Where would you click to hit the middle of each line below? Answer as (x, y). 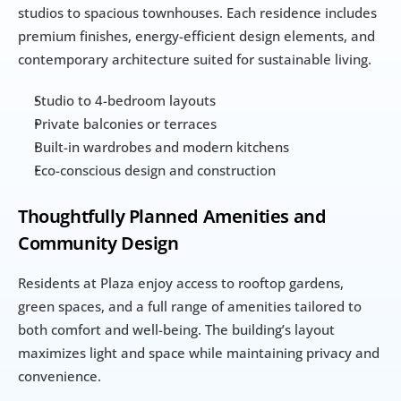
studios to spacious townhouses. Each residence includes (197, 12)
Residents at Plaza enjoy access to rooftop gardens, (181, 282)
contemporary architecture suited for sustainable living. (195, 59)
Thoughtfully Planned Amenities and (172, 216)
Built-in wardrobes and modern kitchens (162, 146)
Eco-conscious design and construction (155, 170)
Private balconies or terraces (125, 123)
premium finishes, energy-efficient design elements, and (196, 35)
